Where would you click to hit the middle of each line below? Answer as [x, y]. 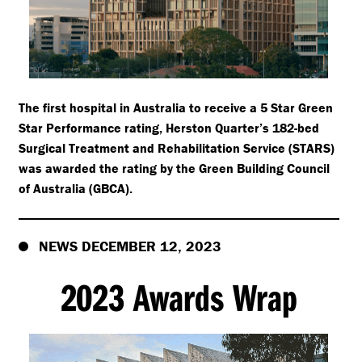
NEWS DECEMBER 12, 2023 [130, 246]
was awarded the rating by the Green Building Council [174, 168]
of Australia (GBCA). [75, 189]
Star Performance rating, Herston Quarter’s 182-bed [168, 128]
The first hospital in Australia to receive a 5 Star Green [175, 108]
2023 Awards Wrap [179, 297]
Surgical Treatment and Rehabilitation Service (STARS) [176, 148]
